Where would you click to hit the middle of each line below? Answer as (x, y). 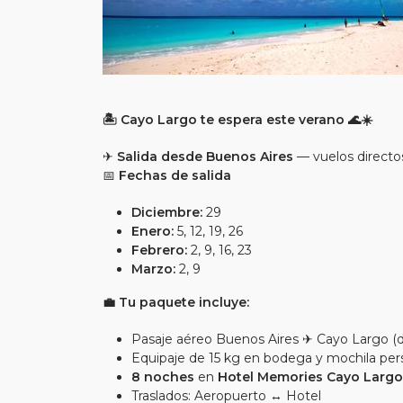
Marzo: (153, 269)
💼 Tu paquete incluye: (176, 302)
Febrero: (159, 250)
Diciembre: (167, 212)
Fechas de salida (175, 175)
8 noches (163, 377)
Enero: (152, 231)
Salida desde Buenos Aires (205, 157)
